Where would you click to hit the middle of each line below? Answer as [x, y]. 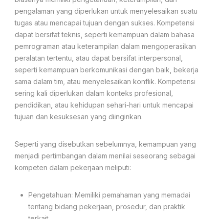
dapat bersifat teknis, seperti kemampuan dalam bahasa [105, 34]
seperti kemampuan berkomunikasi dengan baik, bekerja [107, 69]
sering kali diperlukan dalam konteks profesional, [94, 93]
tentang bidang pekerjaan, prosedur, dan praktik [107, 206]
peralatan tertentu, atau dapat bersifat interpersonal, [99, 58]
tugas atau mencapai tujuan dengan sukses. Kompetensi [105, 22]
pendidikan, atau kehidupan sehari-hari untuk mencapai [104, 105]
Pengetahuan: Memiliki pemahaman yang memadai [109, 195]
